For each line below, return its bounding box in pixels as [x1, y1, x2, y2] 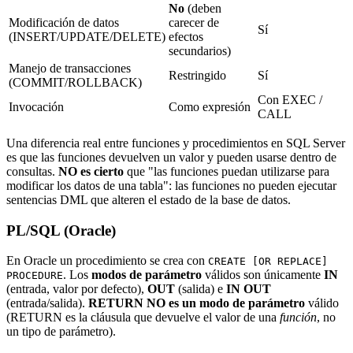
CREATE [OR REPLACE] [208, 255, 328, 268]
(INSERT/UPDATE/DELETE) [9, 29, 165, 43]
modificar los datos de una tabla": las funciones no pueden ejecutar [6, 178, 336, 192]
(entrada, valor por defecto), [6, 282, 147, 296]
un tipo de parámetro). [6, 325, 116, 339]
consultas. [6, 164, 58, 178]
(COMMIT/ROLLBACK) [9, 75, 142, 89]
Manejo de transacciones [9, 61, 131, 75]
